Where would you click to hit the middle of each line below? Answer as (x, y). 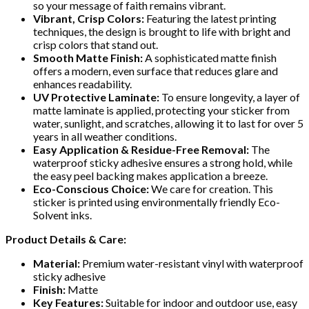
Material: (57, 263)
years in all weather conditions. (105, 136)
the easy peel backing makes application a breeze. (150, 175)
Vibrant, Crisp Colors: (89, 18)
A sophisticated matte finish (210, 57)
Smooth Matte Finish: (88, 57)
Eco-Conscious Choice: (91, 188)
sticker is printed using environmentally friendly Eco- (157, 201)
